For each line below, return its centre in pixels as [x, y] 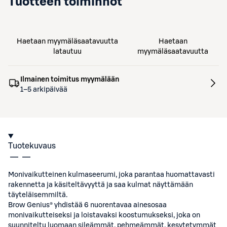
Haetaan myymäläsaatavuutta [68, 42]
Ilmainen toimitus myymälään [70, 80]
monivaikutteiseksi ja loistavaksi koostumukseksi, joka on [104, 215]
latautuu [68, 52]
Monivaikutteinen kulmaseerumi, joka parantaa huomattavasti [111, 175]
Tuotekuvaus [32, 146]
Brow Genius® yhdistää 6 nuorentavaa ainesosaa [87, 205]
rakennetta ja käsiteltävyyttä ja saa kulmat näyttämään [101, 185]
